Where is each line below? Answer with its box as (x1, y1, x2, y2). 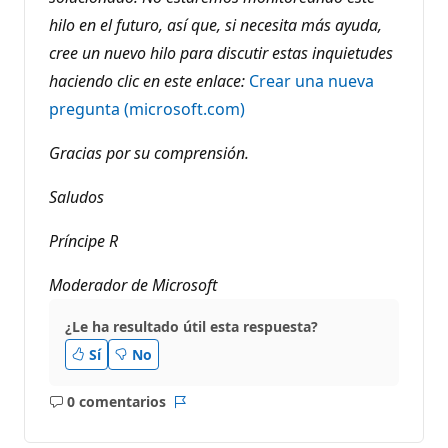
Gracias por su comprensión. (49, 141, 249, 164)
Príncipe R (49, 229, 118, 252)
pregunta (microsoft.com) (49, 97, 245, 120)
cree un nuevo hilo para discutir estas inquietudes (49, 41, 393, 64)
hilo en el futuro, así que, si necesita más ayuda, (49, 13, 382, 36)
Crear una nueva (249, 69, 374, 92)
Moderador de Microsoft (49, 273, 217, 296)
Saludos (49, 185, 104, 208)
